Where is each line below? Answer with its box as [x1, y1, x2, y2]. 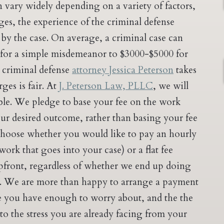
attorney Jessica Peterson [72, 63, 173, 76]
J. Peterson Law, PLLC [59, 79, 153, 92]
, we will [153, 79, 188, 92]
